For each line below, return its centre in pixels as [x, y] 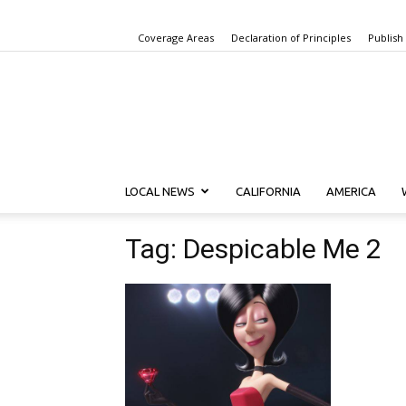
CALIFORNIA [268, 191]
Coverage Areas [176, 38]
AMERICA [351, 191]
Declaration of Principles [291, 38]
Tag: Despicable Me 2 [253, 249]
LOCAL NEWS [160, 191]
